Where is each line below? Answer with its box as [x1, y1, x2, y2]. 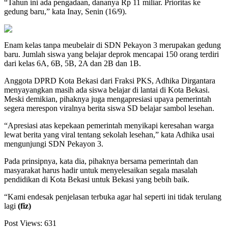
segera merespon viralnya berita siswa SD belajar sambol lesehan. [4, 104, 214, 113]
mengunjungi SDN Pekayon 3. [4, 139, 103, 149]
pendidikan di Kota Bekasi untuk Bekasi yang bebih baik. [4, 175, 189, 184]
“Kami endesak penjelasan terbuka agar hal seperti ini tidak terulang [4, 192, 221, 202]
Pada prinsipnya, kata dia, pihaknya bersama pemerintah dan [4, 157, 198, 166]
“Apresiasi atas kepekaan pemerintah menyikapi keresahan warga [4, 121, 214, 130]
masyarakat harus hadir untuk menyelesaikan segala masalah [4, 166, 197, 175]
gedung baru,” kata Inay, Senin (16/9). [4, 7, 127, 16]
